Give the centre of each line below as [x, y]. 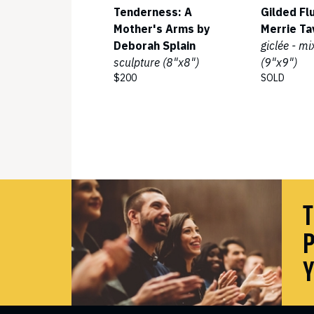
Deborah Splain [155, 46]
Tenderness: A [153, 12]
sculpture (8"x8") [156, 62]
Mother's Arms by [162, 29]
